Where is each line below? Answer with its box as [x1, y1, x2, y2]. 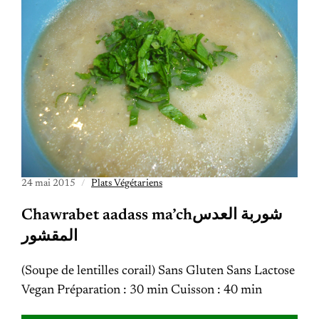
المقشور [21, 229, 78, 245]
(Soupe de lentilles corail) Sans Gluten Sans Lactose [21, 265, 295, 278]
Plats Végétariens [91, 179, 162, 189]
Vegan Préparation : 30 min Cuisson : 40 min [21, 284, 262, 297]
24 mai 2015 [21, 179, 75, 189]
